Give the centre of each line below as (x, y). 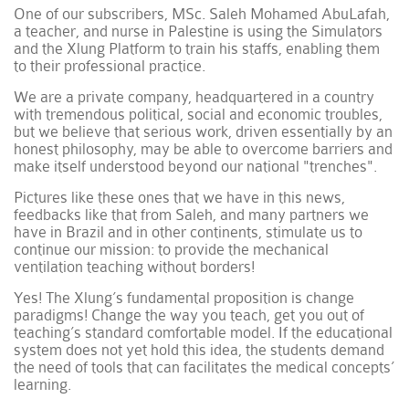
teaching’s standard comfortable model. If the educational (204, 332)
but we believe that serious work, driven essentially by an (204, 131)
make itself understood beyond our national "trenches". (196, 166)
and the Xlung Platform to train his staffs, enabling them (197, 48)
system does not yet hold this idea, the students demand (199, 350)
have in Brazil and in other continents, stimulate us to (189, 232)
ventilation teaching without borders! (135, 267)
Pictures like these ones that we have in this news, (180, 197)
